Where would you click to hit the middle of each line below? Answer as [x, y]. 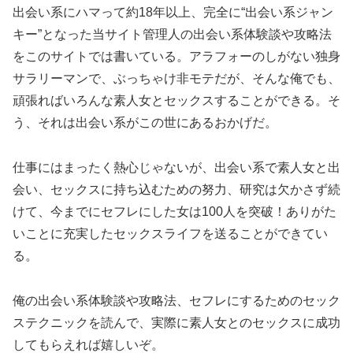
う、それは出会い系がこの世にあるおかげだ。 [145, 123]
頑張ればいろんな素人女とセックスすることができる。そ [176, 101]
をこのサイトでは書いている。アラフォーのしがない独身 [176, 57]
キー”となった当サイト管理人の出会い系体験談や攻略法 [172, 35]
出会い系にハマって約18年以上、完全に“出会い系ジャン [173, 13]
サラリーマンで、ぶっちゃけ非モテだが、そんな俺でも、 [176, 79]
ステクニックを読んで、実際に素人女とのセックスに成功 [176, 322]
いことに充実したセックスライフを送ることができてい [170, 234]
